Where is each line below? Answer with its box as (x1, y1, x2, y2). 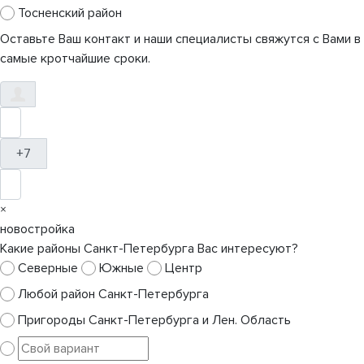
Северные (18, 260, 78, 277)
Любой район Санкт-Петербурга (18, 286, 209, 303)
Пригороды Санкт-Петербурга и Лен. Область (18, 312, 291, 329)
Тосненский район (18, 5, 122, 22)
